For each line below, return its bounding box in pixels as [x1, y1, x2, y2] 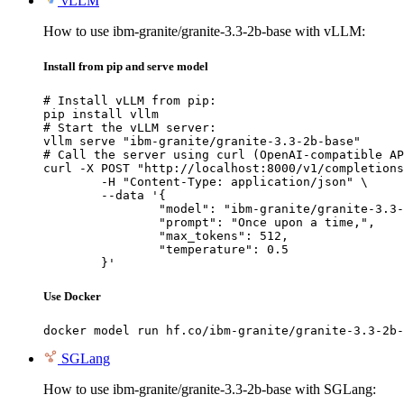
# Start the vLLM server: [43, 120, 216, 134]
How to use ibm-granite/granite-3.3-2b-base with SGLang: [43, 381, 376, 398]
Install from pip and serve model [43, 59, 208, 73]
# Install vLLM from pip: [43, 93, 216, 107]
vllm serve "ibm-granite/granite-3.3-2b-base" [43, 133, 361, 148]
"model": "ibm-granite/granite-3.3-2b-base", [43, 201, 159, 216]
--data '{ [43, 188, 101, 202]
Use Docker [43, 289, 101, 304]
